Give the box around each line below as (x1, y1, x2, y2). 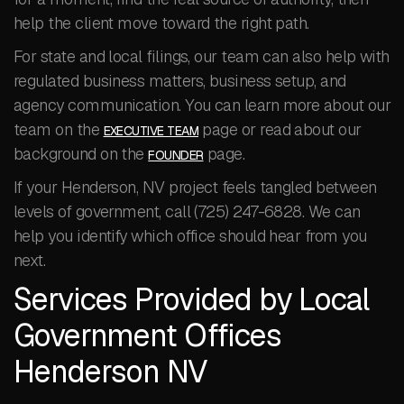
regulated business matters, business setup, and (14, 70, 346, 91)
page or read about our (197, 119, 362, 140)
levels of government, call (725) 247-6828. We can (14, 201, 361, 222)
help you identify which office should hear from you (14, 225, 367, 246)
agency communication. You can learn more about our (14, 95, 390, 115)
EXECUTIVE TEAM (103, 123, 198, 139)
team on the (14, 119, 104, 140)
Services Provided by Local (14, 280, 369, 319)
